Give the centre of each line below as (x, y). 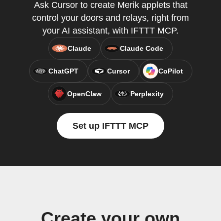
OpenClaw (84, 94)
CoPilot (170, 71)
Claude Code (142, 48)
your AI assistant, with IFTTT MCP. (110, 31)
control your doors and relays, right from (110, 18)
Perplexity (147, 94)
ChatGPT (63, 71)
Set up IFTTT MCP (110, 126)
